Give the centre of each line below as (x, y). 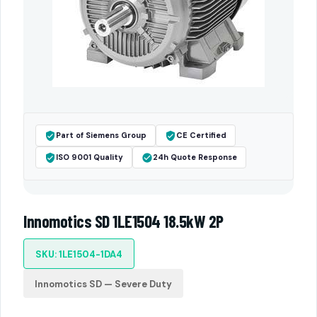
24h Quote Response (195, 157)
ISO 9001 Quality (90, 157)
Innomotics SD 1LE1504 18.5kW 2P (123, 221)
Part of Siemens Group (101, 135)
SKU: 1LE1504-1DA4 (79, 254)
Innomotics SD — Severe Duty (103, 284)
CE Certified (201, 135)
